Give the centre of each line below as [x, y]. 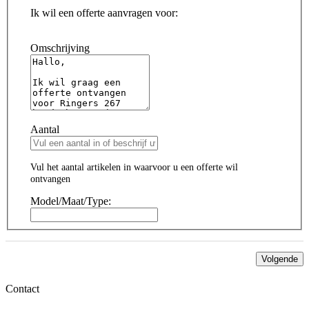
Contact [22, 288]
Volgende [280, 259]
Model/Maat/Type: [71, 201]
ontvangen [50, 178]
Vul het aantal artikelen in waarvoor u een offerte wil [134, 167]
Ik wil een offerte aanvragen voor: [104, 12]
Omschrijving [60, 48]
